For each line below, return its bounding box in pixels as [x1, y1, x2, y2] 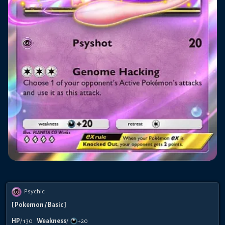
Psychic [24, 188, 45, 195]
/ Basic [45, 201, 63, 209]
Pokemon [15, 201, 44, 209]
